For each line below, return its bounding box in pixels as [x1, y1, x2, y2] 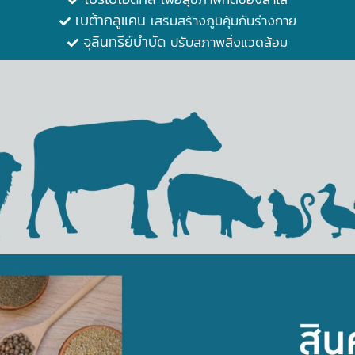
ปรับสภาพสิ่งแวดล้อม [166, 31, 288, 52]
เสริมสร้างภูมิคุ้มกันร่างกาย [145, 10, 296, 31]
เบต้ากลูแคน [74, 9, 146, 31]
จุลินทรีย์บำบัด [83, 30, 166, 52]
